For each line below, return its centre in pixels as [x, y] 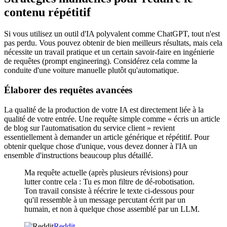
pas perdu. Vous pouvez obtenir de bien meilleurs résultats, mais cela [113, 43]
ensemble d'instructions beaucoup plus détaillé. [79, 155]
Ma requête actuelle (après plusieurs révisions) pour [106, 172]
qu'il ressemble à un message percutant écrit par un [105, 200]
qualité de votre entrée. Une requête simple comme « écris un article [112, 119]
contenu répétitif [47, 12]
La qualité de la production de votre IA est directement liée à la [104, 109]
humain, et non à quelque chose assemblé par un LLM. [112, 209]
